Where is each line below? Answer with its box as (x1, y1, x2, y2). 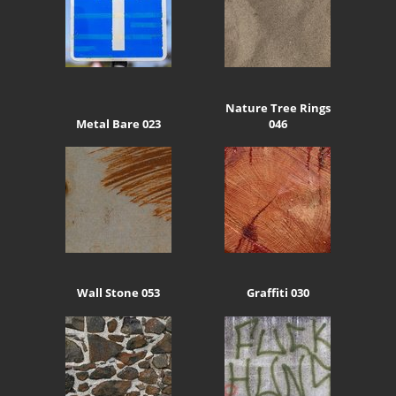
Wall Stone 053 (77, 285, 160, 301)
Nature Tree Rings (225, 99, 331, 116)
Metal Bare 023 (76, 115, 161, 132)
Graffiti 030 (246, 285, 309, 301)
